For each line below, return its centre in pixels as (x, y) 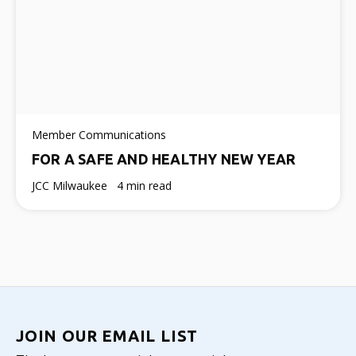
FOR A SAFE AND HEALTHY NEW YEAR (164, 159)
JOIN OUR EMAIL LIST (107, 335)
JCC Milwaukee (71, 185)
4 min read (144, 185)
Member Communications (99, 134)
